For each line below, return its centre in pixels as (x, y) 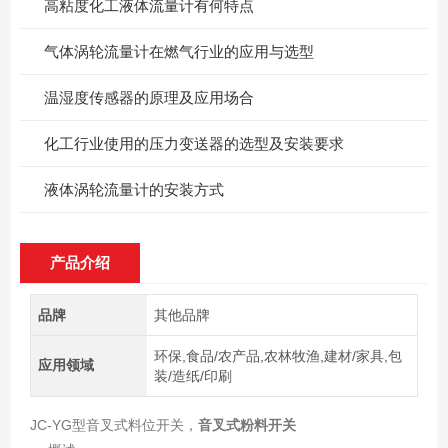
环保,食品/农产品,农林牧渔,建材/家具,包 (278, 355)
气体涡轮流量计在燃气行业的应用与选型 (179, 51)
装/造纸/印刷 (193, 375)
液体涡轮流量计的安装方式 (134, 189)
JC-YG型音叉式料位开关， (113, 424)
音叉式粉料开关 (246, 424)
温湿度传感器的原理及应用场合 (149, 97)
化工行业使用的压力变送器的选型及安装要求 (194, 143)
